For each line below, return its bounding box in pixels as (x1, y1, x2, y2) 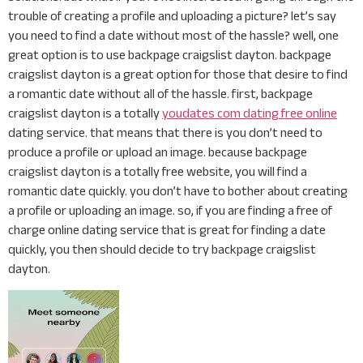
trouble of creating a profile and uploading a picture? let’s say (8, 9, 336, 23)
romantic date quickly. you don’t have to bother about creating (8, 184, 348, 198)
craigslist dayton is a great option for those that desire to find (8, 67, 348, 81)
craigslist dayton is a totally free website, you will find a (8, 164, 307, 178)
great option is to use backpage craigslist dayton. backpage (8, 48, 331, 62)
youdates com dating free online (162, 106, 337, 120)
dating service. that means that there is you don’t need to (8, 126, 322, 139)
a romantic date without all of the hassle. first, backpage (8, 87, 313, 100)
